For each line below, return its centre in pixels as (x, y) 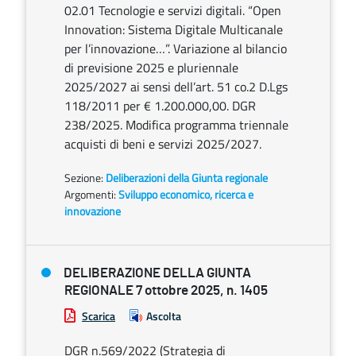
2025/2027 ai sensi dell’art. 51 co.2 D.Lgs (176, 87)
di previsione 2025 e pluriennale (151, 68)
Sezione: (85, 178)
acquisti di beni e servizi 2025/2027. (163, 144)
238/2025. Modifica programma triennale (176, 125)
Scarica (99, 316)
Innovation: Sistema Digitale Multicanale (174, 29)
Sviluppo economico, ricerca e (186, 194)
